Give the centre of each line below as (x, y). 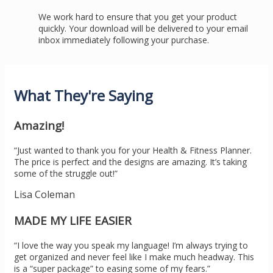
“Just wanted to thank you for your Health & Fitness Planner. (133, 151)
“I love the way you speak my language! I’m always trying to (131, 245)
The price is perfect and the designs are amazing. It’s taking (130, 162)
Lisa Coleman (44, 195)
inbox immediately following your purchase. (124, 40)
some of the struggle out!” (66, 174)
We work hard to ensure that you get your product (138, 16)
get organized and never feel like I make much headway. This (134, 257)
